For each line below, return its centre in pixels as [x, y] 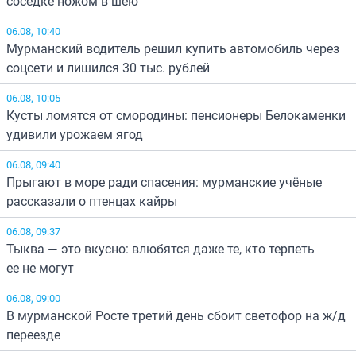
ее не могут [40, 268]
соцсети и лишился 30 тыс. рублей [108, 68]
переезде [33, 335]
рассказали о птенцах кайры [92, 201]
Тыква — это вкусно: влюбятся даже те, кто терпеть [161, 249]
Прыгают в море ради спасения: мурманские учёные [164, 182]
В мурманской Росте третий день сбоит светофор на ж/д [176, 316]
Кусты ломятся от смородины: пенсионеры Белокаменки [176, 116]
